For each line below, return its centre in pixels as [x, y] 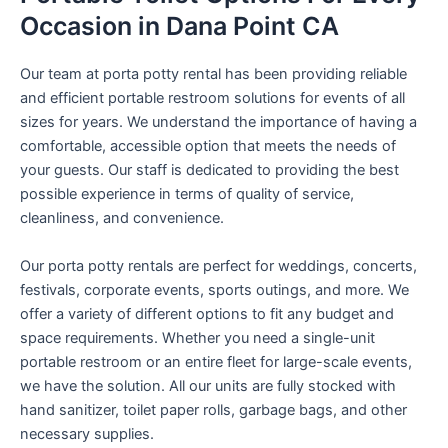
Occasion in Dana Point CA [179, 26]
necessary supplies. [87, 433]
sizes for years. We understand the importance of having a [218, 122]
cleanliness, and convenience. [122, 218]
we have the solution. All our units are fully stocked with [208, 385]
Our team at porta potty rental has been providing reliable [213, 74]
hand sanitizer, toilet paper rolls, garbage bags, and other [213, 409]
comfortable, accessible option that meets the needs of [208, 146]
